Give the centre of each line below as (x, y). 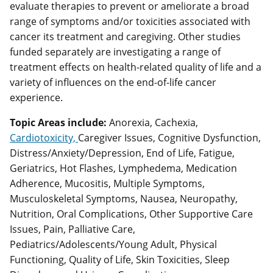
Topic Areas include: (58, 123)
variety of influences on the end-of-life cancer (113, 83)
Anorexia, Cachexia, (152, 123)
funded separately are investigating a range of (115, 52)
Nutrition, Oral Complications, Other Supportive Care (131, 214)
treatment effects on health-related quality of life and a (136, 67)
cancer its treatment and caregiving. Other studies (125, 37)
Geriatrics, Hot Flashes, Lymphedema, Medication (123, 168)
